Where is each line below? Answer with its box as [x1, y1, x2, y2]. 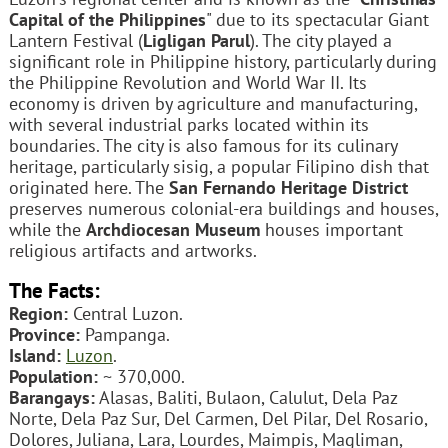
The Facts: [8, 276, 100, 305]
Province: [8, 323, 80, 347]
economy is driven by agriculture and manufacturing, [8, 91, 417, 115]
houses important [259, 217, 403, 241]
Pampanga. [79, 323, 170, 347]
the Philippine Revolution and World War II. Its [8, 70, 367, 94]
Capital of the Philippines [8, 7, 206, 31]
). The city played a [249, 28, 392, 52]
